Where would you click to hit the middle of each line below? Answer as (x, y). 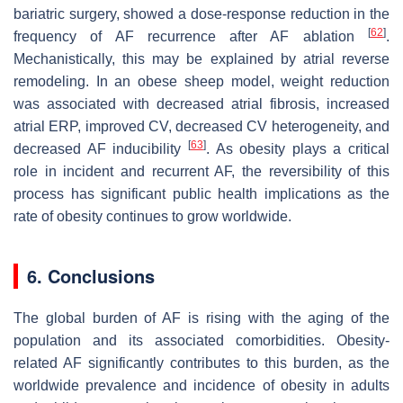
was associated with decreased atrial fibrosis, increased (201, 104)
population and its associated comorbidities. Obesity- (201, 341)
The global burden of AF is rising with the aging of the (201, 318)
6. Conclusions (91, 276)
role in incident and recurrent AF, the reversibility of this (201, 172)
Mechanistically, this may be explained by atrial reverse (201, 59)
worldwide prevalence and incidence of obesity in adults (201, 386)
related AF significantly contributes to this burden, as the (201, 363)
